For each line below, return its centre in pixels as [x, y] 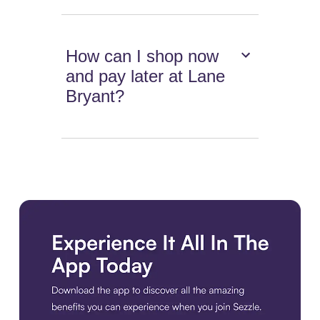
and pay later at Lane [146, 76]
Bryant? [95, 96]
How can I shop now [142, 56]
